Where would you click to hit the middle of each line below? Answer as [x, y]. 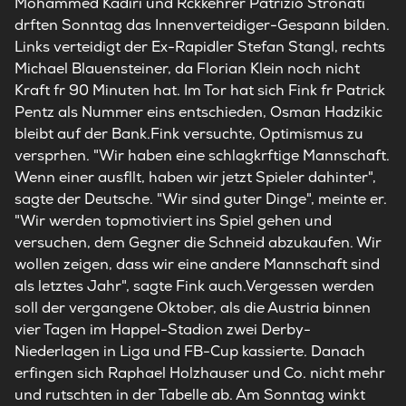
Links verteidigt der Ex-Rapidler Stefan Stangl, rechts [200, 47]
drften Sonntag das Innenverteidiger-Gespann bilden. [202, 25]
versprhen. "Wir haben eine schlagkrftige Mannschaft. [202, 155]
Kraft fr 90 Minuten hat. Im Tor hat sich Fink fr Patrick [200, 90]
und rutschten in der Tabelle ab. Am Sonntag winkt [190, 395]
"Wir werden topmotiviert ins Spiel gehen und [173, 221]
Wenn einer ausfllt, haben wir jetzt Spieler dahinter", [195, 177]
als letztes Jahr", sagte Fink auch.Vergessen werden [194, 286]
